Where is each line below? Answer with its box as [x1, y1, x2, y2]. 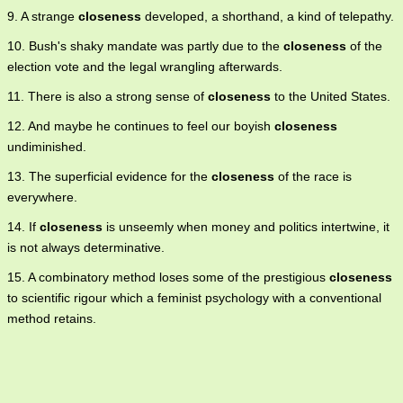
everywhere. [7, 190, 77, 204]
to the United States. [271, 89, 390, 103]
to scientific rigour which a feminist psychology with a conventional [7, 291, 381, 305]
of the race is [274, 169, 352, 184]
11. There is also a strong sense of [7, 89, 208, 103]
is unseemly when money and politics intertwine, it [103, 219, 390, 234]
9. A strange [7, 9, 78, 23]
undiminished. [7, 139, 86, 154]
